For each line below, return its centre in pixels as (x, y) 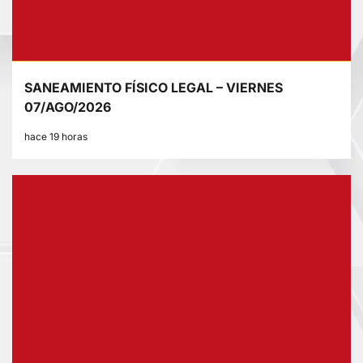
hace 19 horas (56, 137)
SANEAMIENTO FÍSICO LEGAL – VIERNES (154, 88)
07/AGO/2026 (68, 107)
